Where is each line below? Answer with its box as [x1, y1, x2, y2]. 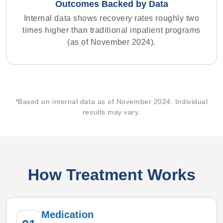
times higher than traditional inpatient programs [22, 26, 201, 35]
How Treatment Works [27, 165, 196, 184]
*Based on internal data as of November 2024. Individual [15, 98, 208, 106]
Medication [41, 209, 94, 220]
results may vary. [82, 108, 141, 116]
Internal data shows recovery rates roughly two [23, 14, 200, 23]
